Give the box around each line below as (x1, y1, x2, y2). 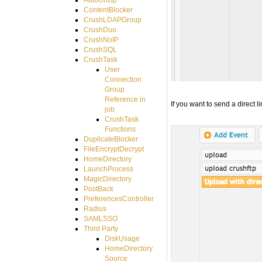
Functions (105, 125, 136, 133)
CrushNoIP (83, 35, 119, 44)
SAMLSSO (83, 214, 118, 223)
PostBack (83, 184, 113, 193)
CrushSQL (83, 45, 117, 54)
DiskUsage (105, 234, 140, 243)
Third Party (83, 224, 118, 233)
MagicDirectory (83, 174, 132, 183)
